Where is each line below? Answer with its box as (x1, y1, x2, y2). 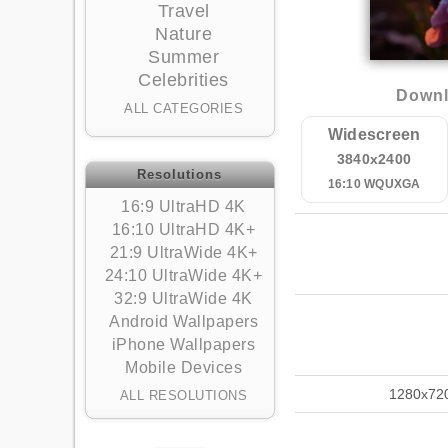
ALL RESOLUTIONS (119, 388, 248, 403)
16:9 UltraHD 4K (121, 198, 246, 215)
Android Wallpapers (109, 313, 258, 330)
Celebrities (138, 70, 229, 90)
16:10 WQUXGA (327, 177, 421, 191)
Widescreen (327, 126, 421, 143)
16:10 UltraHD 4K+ (111, 221, 256, 238)
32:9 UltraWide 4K (114, 290, 253, 307)
